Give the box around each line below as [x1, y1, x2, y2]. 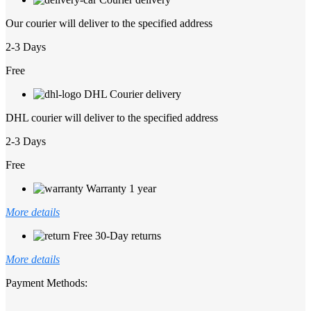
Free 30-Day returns [73, 230, 161, 242]
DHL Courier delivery [84, 88, 181, 101]
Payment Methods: [6, 277, 87, 289]
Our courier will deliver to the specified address [6, 17, 212, 30]
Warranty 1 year [86, 183, 156, 195]
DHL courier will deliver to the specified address [6, 112, 218, 124]
